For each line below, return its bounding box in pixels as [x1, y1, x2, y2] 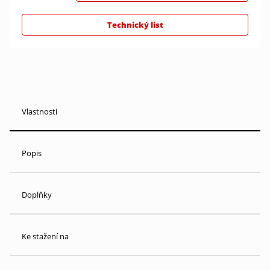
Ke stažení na [22, 231, 69, 242]
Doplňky [22, 189, 52, 200]
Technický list [107, 19, 163, 30]
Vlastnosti [22, 106, 57, 117]
